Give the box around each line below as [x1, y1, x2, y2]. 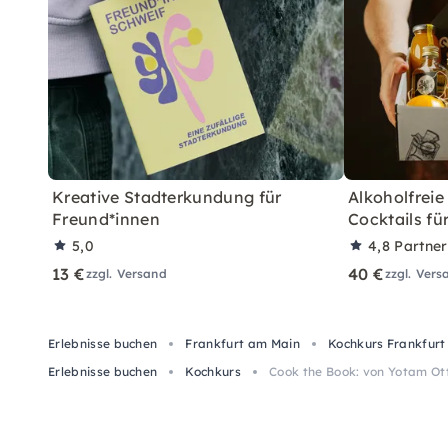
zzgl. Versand [85, 266, 167, 281]
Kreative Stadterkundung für [52, 187, 282, 207]
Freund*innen [52, 209, 160, 229]
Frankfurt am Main [185, 336, 300, 351]
